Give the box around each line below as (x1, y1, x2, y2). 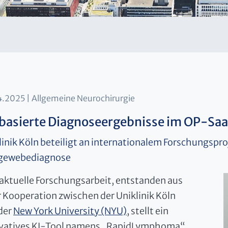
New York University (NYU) (13, 205, 127, 217)
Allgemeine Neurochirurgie (32, 93, 135, 103)
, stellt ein (127, 205, 168, 217)
